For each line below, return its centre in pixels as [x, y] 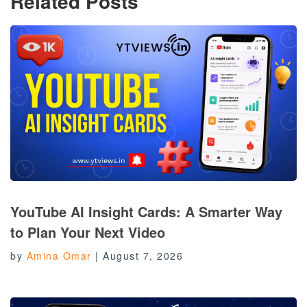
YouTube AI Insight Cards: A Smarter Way [146, 212]
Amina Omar [59, 256]
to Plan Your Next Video [88, 232]
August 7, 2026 [143, 256]
